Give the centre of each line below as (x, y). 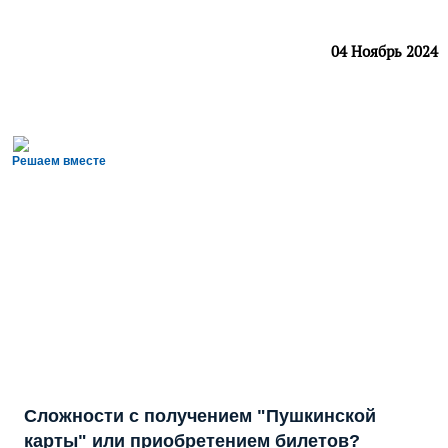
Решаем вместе (59, 161)
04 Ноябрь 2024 (384, 52)
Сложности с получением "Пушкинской (200, 416)
